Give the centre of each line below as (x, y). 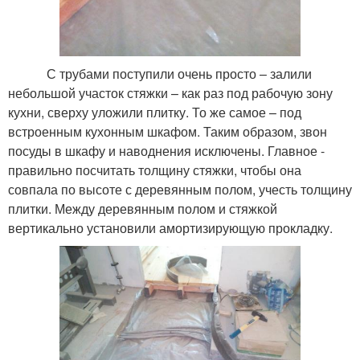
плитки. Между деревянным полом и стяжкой (143, 209)
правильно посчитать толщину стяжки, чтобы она (155, 170)
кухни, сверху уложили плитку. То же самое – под (155, 112)
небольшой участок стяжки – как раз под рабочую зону (170, 93)
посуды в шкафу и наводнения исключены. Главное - (166, 151)
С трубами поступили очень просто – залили (160, 74)
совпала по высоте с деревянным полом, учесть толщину (180, 190)
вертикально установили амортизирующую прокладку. (170, 228)
